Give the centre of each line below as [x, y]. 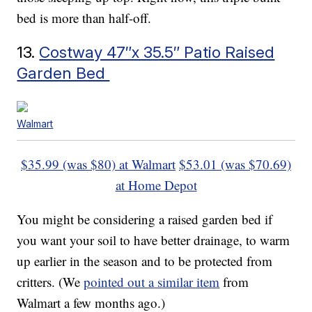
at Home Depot [156, 185]
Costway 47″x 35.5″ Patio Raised [157, 52]
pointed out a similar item [152, 282]
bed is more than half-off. [84, 18]
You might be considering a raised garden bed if [145, 219]
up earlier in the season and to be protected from [145, 261]
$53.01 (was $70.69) [235, 164]
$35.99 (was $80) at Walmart [98, 164]
